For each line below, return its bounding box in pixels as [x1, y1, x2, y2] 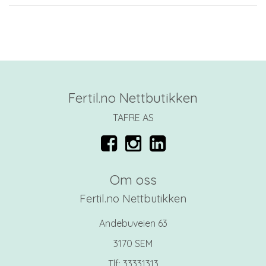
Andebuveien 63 [99, 217, 167, 230]
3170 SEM [113, 237, 153, 250]
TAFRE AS [112, 112, 154, 124]
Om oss [109, 172, 157, 189]
